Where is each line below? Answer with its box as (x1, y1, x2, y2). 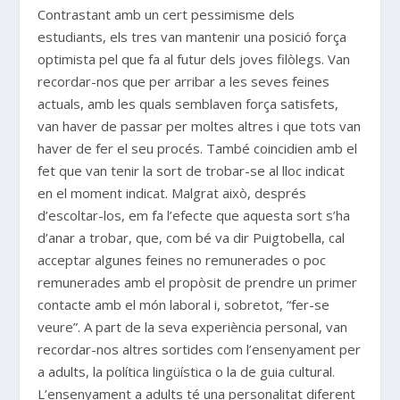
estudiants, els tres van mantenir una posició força (37, 27, 347, 46)
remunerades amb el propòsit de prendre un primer (37, 272, 358, 291)
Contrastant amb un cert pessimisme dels (37, 4, 296, 23)
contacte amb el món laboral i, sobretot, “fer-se (37, 295, 330, 313)
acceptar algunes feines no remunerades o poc (37, 250, 327, 269)
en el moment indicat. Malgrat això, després (37, 183, 307, 202)
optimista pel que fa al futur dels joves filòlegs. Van (37, 49, 351, 68)
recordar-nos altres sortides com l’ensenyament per (37, 339, 362, 358)
